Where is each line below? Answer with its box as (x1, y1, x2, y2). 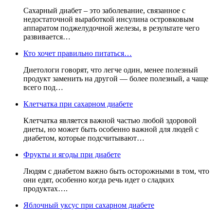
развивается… (23, 33, 71, 41)
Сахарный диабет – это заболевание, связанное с (23, 6, 185, 15)
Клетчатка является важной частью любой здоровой (23, 116, 197, 125)
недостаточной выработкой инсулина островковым (23, 15, 194, 24)
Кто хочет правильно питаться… (23, 49, 132, 58)
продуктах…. (23, 184, 68, 193)
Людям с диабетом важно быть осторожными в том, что (23, 167, 209, 176)
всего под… (23, 83, 63, 92)
